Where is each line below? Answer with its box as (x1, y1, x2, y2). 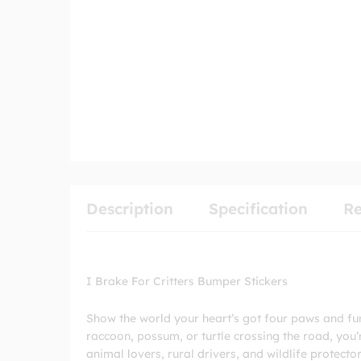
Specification (209, 199, 308, 218)
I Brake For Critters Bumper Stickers (86, 274, 288, 288)
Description (86, 199, 173, 218)
